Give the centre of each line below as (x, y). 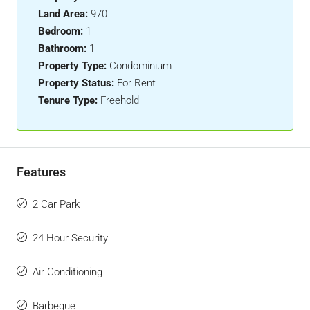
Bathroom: (62, 48)
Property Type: (72, 66)
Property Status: (76, 83)
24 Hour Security (70, 238)
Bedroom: (61, 31)
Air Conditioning (67, 272)
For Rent (136, 83)
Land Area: (63, 14)
